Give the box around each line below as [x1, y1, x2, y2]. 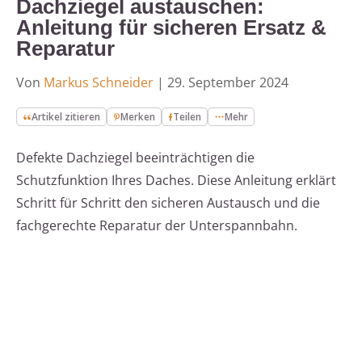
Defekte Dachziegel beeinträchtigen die [16, 149, 255, 167]
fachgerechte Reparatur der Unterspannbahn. [16, 217, 297, 235]
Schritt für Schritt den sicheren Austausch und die [16, 194, 320, 213]
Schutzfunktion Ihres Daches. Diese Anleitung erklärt [16, 171, 336, 190]
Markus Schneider [44, 74, 154, 92]
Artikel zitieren [32, 110, 101, 124]
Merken [120, 110, 156, 124]
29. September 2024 [167, 74, 288, 92]
